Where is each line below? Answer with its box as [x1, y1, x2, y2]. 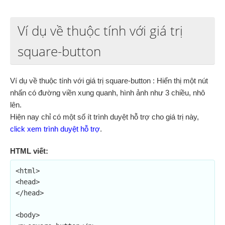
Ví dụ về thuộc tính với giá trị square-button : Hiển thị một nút [10, 76, 208, 85]
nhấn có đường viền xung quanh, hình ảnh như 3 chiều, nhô [10, 88, 205, 97]
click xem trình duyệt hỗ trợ [10, 125, 100, 133]
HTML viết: [10, 147, 48, 155]
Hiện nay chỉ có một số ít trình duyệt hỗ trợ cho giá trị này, [10, 113, 199, 121]
